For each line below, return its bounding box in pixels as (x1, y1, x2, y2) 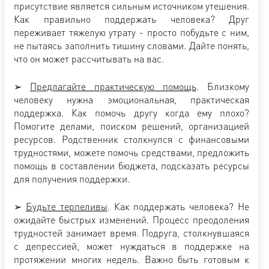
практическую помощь (86, 79, 196, 92)
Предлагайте (30, 79, 86, 92)
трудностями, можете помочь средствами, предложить (14, 145, 249, 159)
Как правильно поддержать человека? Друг (14, 12, 249, 25)
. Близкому (196, 79, 249, 92)
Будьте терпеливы (25, 199, 107, 213)
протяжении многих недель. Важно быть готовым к (14, 252, 249, 265)
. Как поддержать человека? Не (107, 199, 250, 213)
